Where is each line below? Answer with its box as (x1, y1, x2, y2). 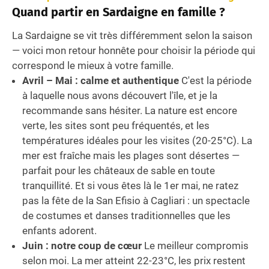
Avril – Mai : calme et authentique (22, 74, 179, 87)
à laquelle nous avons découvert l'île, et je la (22, 89, 217, 102)
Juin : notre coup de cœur (22, 240, 142, 252)
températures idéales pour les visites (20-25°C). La (22, 134, 252, 147)
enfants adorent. (22, 225, 97, 237)
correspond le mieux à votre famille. (12, 59, 174, 72)
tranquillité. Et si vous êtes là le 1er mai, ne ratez (22, 180, 238, 192)
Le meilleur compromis (142, 240, 249, 252)
